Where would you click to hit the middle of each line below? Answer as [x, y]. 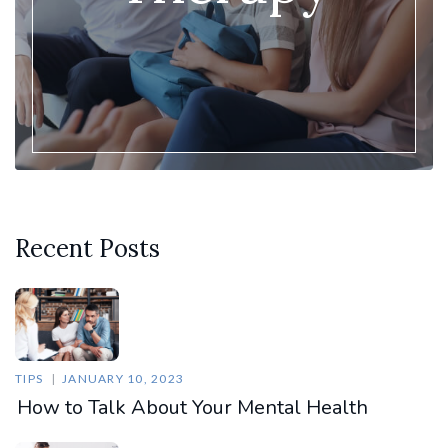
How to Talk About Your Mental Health [192, 407]
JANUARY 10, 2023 [123, 378]
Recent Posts [87, 249]
